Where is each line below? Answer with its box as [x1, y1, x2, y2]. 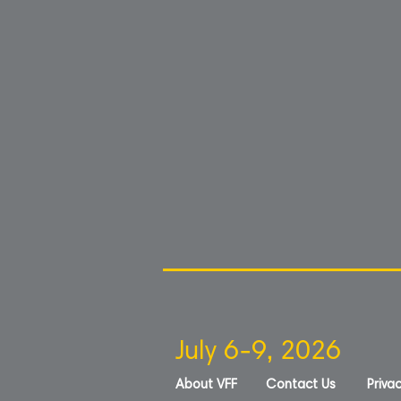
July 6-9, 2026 [175, 339, 341, 366]
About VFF [175, 379, 237, 392]
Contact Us [266, 379, 336, 392]
